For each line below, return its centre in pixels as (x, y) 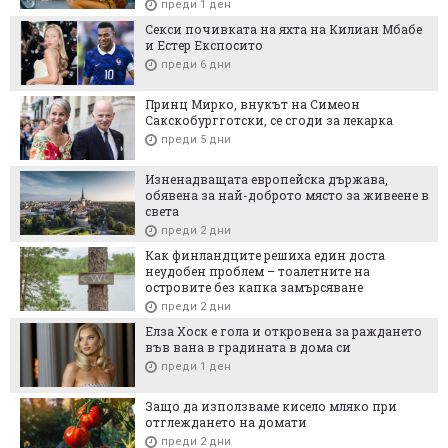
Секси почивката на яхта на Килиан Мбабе (283, 28)
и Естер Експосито (204, 44)
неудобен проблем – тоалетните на (257, 270)
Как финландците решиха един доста (265, 254)
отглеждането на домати (226, 421)
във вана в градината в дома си (248, 346)
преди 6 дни (196, 64)
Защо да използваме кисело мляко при (271, 405)
